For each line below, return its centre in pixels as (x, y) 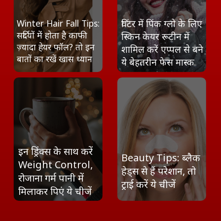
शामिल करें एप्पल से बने (163, 49)
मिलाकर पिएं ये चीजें (55, 191)
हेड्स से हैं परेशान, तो (159, 171)
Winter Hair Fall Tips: (58, 23)
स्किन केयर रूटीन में (156, 36)
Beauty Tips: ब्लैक (161, 158)
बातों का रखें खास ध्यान (54, 58)
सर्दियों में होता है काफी (52, 35)
